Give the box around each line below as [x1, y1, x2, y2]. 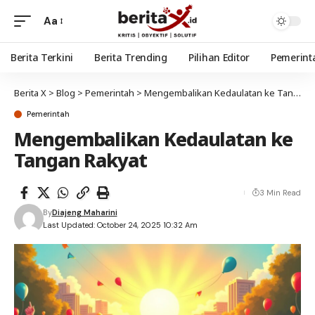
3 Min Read [259, 188, 301, 198]
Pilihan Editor [188, 51, 250, 64]
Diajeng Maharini [51, 207, 117, 217]
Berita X [14, 86, 46, 99]
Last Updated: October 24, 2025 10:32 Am [42, 220, 198, 230]
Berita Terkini [11, 51, 74, 64]
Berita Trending [94, 51, 167, 64]
